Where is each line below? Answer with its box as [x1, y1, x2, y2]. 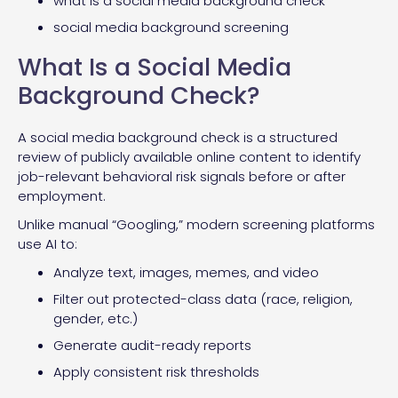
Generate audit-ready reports [53, 335, 251, 354]
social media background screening [53, 17, 289, 36]
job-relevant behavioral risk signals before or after [18, 166, 346, 186]
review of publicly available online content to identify [18, 147, 361, 166]
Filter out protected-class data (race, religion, [53, 289, 353, 308]
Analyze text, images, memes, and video [53, 262, 319, 282]
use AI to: [18, 234, 77, 253]
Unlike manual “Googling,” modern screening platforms [18, 214, 375, 234]
